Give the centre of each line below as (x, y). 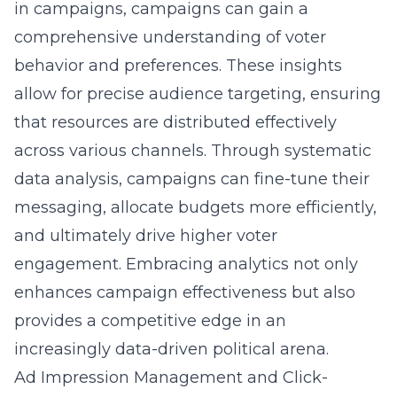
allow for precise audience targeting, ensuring (198, 94)
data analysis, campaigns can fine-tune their (192, 179)
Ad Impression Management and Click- (171, 378)
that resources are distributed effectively (175, 122)
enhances (55, 292)
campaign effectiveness (192, 292)
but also (321, 292)
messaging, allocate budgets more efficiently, (195, 207)
